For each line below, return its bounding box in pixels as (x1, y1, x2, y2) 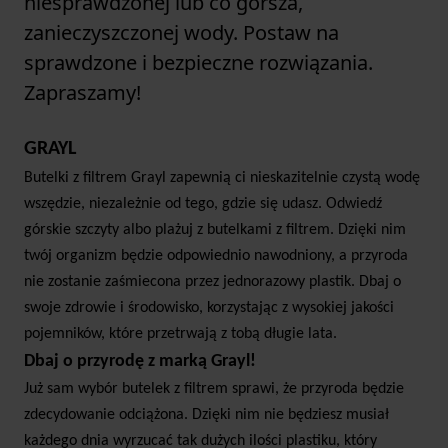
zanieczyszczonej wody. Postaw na (24, 19, 339, 47)
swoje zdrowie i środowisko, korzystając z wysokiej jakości (24, 300, 394, 317)
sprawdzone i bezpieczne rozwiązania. (24, 49, 373, 77)
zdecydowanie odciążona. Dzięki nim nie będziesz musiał (24, 407, 389, 424)
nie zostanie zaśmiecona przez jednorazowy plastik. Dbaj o (24, 274, 401, 291)
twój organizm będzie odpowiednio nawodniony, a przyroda (24, 248, 408, 265)
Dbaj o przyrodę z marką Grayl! (24, 352, 256, 372)
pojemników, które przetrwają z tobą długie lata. (24, 326, 337, 343)
